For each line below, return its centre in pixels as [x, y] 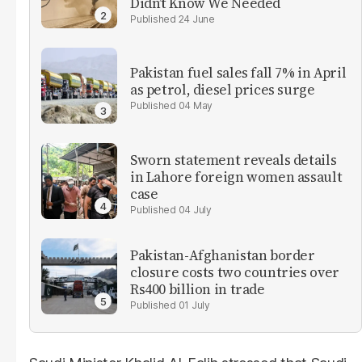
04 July [195, 209]
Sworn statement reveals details [234, 160]
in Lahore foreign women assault [236, 177]
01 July [194, 305]
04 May [196, 106]
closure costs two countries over [235, 272]
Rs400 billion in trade [198, 289]
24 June [196, 19]
